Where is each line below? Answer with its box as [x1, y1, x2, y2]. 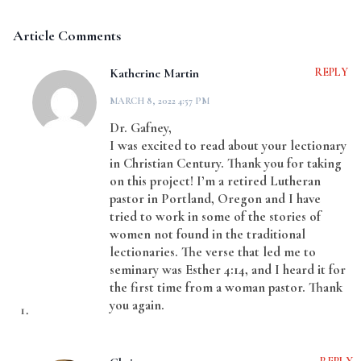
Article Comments [13, 27, 121, 44]
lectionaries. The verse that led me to [110, 243, 316, 260]
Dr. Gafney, [110, 119, 172, 136]
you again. [110, 297, 164, 313]
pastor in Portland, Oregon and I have [110, 190, 321, 207]
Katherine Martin [110, 65, 199, 81]
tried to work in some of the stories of [110, 208, 321, 225]
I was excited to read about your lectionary [110, 137, 346, 154]
